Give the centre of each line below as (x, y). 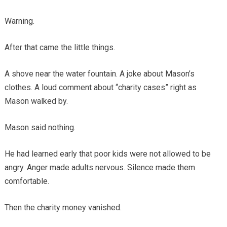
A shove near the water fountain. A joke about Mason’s (99, 74)
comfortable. (27, 181)
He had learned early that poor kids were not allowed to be (107, 154)
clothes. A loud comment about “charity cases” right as (100, 88)
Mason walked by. (36, 101)
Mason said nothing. (40, 128)
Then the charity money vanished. (63, 208)
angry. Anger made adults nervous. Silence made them (100, 168)
